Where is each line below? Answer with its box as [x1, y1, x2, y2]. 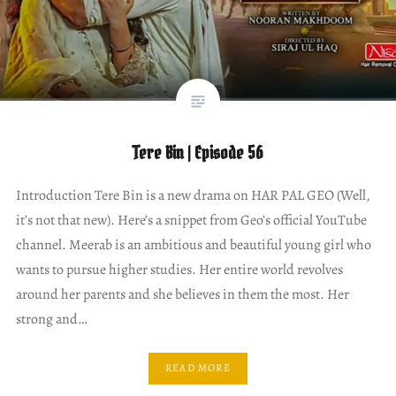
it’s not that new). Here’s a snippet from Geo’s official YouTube [15, 209, 367, 230]
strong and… [15, 308, 88, 329]
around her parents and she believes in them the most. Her [15, 284, 349, 304]
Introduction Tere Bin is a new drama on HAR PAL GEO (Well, [15, 185, 370, 205]
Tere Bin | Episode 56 [133, 141, 263, 164]
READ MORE [165, 361, 231, 376]
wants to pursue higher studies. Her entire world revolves [15, 259, 343, 279]
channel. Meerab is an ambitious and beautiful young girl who [15, 234, 371, 255]
